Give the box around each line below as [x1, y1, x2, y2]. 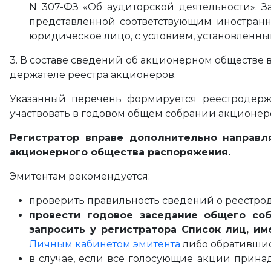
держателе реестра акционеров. [10, 69, 176, 80]
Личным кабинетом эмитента [29, 238, 180, 250]
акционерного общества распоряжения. [10, 146, 230, 158]
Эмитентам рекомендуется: [10, 171, 150, 182]
